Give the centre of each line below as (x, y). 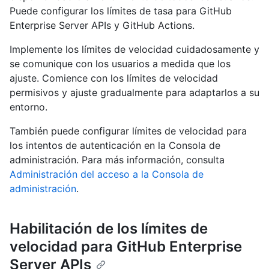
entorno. (29, 107)
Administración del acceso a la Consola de (107, 174)
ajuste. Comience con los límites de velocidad (114, 78)
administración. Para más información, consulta (117, 160)
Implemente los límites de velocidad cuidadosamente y (134, 50)
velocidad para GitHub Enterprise (126, 247)
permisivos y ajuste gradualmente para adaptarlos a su (134, 93)
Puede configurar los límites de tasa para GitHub (121, 11)
